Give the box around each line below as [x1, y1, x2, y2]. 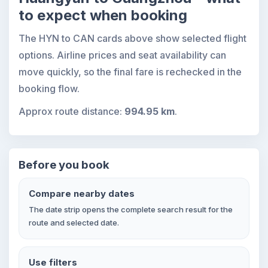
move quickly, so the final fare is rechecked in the [19, 66, 242, 78]
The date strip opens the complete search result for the [29, 205, 233, 214]
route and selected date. [29, 218, 119, 227]
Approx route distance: [19, 105, 124, 117]
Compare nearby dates [29, 188, 135, 199]
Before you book [19, 158, 109, 172]
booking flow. [19, 83, 80, 95]
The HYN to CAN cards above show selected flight [19, 32, 246, 44]
